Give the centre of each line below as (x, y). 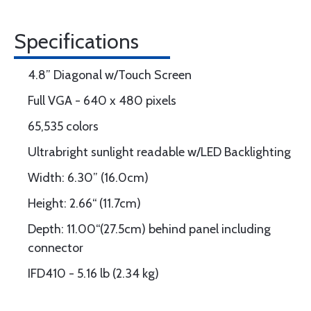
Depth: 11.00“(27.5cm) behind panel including (149, 229)
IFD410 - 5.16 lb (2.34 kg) (93, 274)
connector (56, 248)
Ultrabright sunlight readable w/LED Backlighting (159, 152)
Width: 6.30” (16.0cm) (88, 178)
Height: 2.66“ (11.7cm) (84, 203)
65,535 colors (63, 126)
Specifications (76, 41)
